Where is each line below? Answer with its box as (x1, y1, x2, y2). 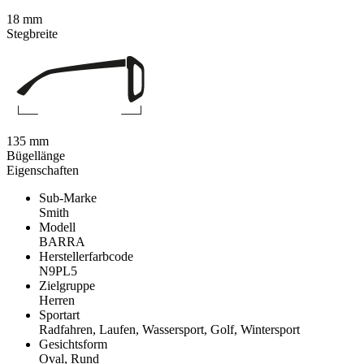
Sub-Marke (39, 190, 97, 205)
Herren (39, 292, 75, 307)
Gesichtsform (39, 336, 107, 351)
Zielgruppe (39, 278, 95, 292)
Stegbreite (6, 26, 58, 41)
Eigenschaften (6, 162, 79, 177)
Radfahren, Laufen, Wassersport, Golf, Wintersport (39, 322, 300, 336)
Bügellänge (6, 148, 65, 162)
